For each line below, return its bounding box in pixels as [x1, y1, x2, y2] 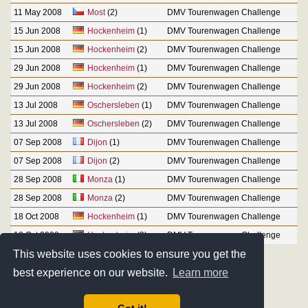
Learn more [173, 267, 229, 279]
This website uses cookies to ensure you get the [13, 247, 247, 260]
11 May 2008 [14, 7, 62, 17]
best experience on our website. [13, 267, 171, 279]
